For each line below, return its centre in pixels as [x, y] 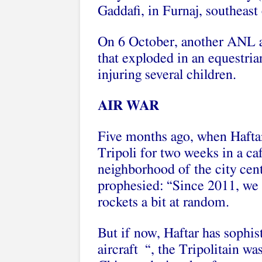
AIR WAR [128, 106]
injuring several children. [167, 75]
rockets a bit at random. [163, 202]
